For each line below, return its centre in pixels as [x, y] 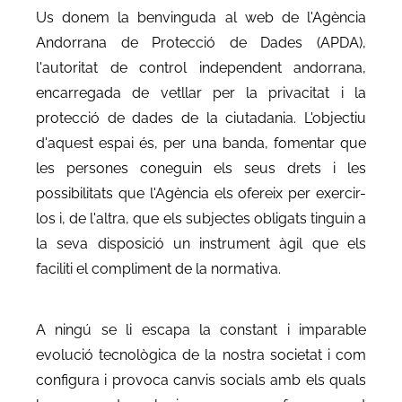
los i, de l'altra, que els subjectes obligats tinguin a [201, 218]
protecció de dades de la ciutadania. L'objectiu [201, 118]
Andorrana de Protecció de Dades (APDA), [201, 42]
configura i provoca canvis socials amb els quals [201, 380]
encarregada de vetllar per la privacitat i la [201, 92]
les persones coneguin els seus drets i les [201, 168]
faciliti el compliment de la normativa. [158, 268]
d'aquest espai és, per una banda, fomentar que [201, 143]
